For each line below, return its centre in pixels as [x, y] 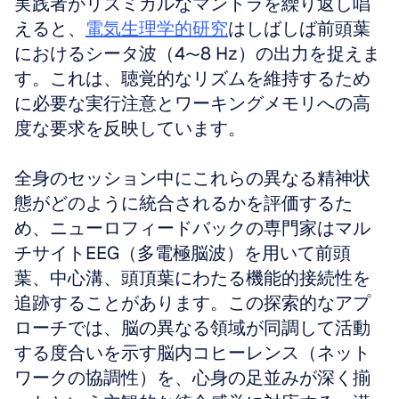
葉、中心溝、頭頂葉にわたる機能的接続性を [192, 278]
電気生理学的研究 [157, 28]
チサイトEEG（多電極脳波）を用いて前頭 [183, 253]
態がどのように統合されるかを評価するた [183, 203]
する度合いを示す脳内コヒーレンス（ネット [192, 353]
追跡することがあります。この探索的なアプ [192, 303]
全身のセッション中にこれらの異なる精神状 [192, 178]
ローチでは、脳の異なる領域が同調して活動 [192, 328]
